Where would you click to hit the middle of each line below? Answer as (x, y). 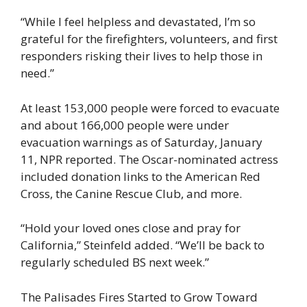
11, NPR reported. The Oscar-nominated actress (149, 159)
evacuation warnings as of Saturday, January (142, 142)
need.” (37, 73)
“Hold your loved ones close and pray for (131, 228)
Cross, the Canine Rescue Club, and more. (131, 193)
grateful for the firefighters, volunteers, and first (149, 39)
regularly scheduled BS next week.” (115, 262)
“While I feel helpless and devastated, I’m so (138, 22)
